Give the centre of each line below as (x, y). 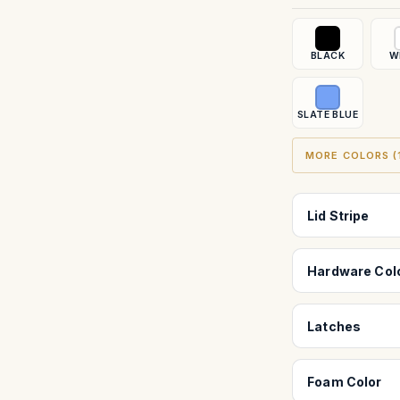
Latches (334, 326)
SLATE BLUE (328, 115)
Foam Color (345, 381)
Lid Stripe (338, 215)
